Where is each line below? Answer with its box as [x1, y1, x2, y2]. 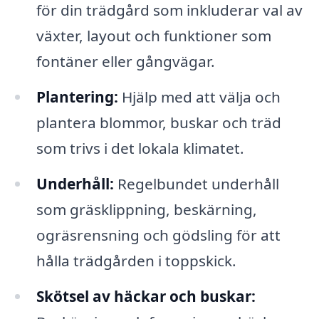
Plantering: [36, 86, 118, 107]
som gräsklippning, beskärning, [36, 199, 257, 219]
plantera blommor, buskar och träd [36, 112, 281, 132]
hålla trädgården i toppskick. [36, 250, 236, 271]
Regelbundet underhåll [113, 173, 279, 194]
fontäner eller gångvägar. [36, 51, 215, 72]
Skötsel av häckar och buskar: [36, 286, 256, 306]
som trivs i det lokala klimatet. [36, 137, 244, 158]
